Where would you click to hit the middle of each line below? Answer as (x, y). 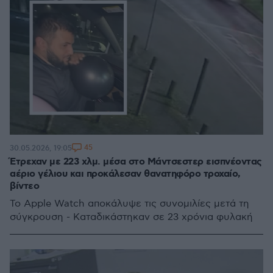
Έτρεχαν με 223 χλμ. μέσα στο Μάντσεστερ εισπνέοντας (136, 162)
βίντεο (24, 186)
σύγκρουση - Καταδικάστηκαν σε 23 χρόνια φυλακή (131, 217)
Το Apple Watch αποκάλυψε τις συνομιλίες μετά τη (129, 204)
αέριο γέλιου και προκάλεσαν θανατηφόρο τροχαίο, (125, 174)
